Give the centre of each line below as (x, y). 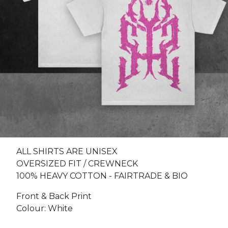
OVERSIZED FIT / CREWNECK (77, 164)
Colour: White (45, 208)
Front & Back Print (54, 196)
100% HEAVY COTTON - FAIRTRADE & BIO (102, 176)
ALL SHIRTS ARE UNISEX (67, 151)
